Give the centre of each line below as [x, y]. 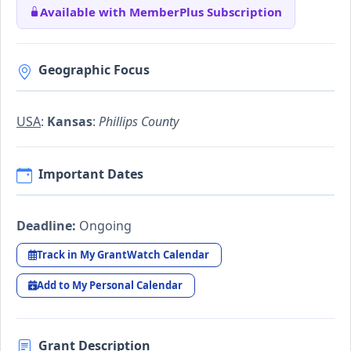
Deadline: [46, 225]
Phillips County [139, 122]
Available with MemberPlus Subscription [161, 11]
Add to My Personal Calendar [110, 286]
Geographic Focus [94, 70]
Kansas [70, 122]
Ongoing [104, 225]
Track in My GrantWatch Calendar [123, 254]
